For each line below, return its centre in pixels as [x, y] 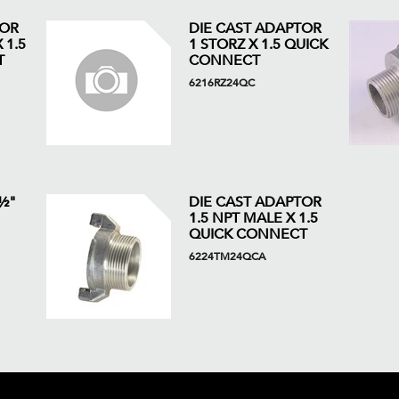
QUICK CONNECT [248, 234]
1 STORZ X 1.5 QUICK [258, 45]
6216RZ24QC [221, 83]
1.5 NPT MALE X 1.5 [253, 218]
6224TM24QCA [227, 256]
